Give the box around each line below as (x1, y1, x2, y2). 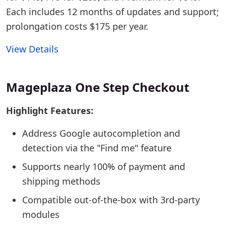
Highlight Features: (6, 104, 93, 117)
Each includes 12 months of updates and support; (6, 6, 219, 18)
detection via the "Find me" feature (22, 142, 172, 154)
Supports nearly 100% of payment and (22, 160, 185, 173)
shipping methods (22, 175, 100, 187)
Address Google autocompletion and (22, 127, 180, 139)
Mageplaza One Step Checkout (6, 79, 189, 95)
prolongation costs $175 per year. (6, 20, 148, 32)
